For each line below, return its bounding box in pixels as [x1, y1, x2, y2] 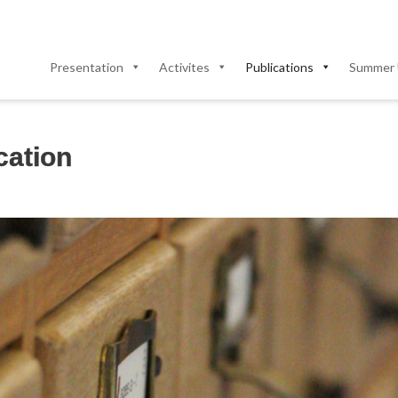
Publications [245, 60, 314, 76]
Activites [159, 60, 210, 76]
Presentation [50, 60, 123, 76]
